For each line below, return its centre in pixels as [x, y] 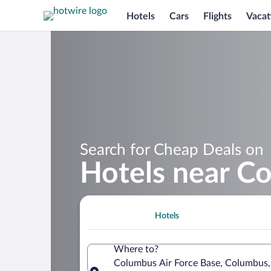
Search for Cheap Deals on [172, 150]
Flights [217, 16]
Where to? [136, 249]
